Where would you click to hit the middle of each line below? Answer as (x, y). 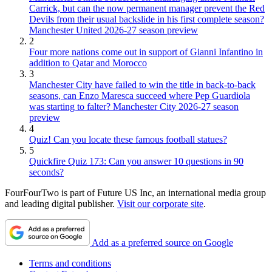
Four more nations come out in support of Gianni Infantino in (146, 52)
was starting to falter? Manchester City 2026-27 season (134, 107)
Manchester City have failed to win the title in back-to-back (142, 85)
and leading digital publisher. (61, 204)
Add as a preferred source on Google (162, 243)
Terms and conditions (70, 263)
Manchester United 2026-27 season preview (114, 30)
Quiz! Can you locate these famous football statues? (128, 140)
